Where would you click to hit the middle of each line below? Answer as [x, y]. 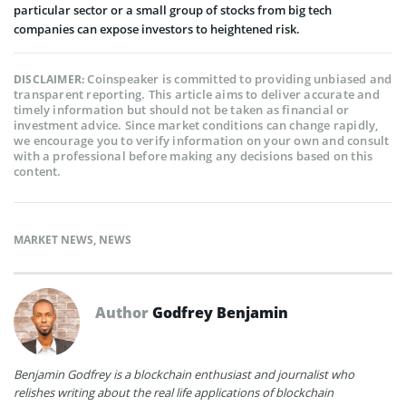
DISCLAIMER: [51, 79]
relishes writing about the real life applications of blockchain [174, 392]
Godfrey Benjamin [220, 312]
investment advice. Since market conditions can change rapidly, [196, 125]
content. [38, 171]
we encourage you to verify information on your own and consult [202, 140]
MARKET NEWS [53, 239]
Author [124, 312]
